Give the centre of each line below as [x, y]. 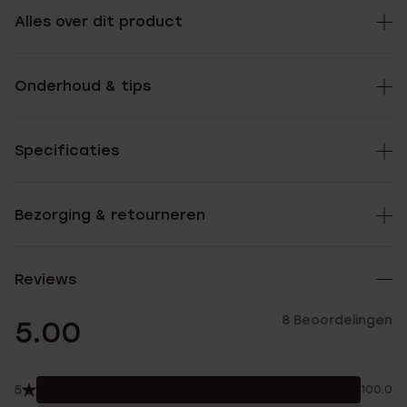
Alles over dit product [99, 21]
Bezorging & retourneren [110, 215]
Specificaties [67, 150]
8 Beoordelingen [337, 320]
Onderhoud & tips [83, 86]
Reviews [45, 279]
